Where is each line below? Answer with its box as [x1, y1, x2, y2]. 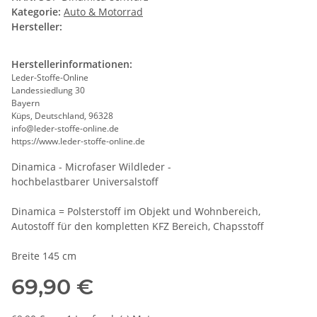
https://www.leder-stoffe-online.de [11, 135, 145, 148]
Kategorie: [11, 5, 64, 19]
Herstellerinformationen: [11, 57, 132, 71]
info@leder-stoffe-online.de [11, 122, 119, 135]
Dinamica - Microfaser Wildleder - [11, 160, 171, 174]
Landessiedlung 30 [11, 84, 85, 97]
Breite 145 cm [11, 249, 76, 263]
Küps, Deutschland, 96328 [11, 110, 113, 122]
